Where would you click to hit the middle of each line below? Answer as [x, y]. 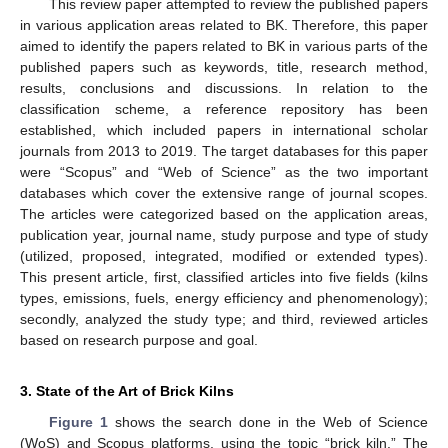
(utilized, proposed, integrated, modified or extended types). [224, 255]
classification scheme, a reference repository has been [224, 108]
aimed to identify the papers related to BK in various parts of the [224, 45]
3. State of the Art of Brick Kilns [127, 390]
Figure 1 [78, 421]
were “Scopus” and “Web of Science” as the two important [224, 171]
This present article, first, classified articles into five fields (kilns [224, 276]
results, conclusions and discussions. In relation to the [224, 87]
